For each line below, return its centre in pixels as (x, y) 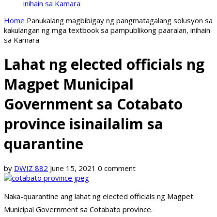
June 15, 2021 (73, 168)
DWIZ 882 (31, 168)
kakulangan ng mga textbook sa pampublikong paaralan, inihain (107, 30)
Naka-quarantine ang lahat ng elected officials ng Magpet (99, 196)
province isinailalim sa (84, 124)
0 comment (117, 168)
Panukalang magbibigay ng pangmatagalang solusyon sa (120, 20)
